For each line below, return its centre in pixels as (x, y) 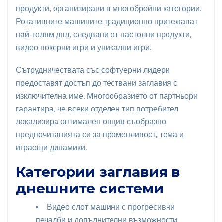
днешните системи (90, 188)
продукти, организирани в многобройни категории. (109, 8)
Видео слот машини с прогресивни (111, 207)
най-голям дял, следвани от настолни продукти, (104, 34)
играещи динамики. (51, 147)
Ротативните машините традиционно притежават (107, 21)
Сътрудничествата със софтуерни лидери (93, 70)
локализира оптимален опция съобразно (91, 121)
